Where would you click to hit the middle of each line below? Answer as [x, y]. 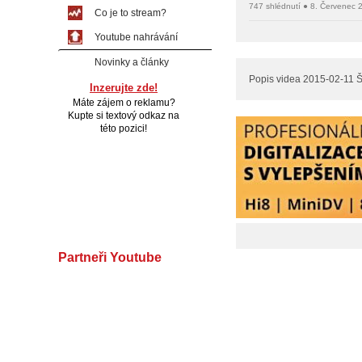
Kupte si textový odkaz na [124, 116]
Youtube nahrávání [136, 37]
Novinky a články [132, 62]
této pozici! [124, 128]
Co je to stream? [130, 13]
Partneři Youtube [110, 257]
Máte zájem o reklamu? [124, 103]
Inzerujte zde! [124, 88]
